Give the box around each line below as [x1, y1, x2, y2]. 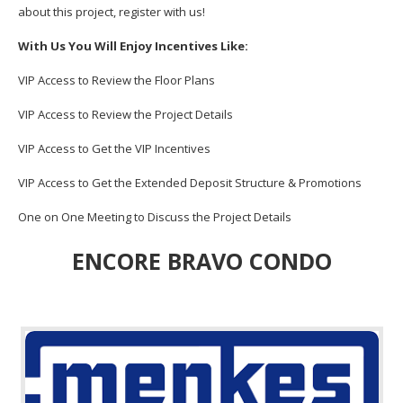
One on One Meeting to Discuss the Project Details [17, 208, 291, 225]
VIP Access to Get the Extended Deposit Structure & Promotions [17, 174, 362, 191]
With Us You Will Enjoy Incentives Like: [17, 37, 248, 54]
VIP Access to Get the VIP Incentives [17, 139, 210, 157]
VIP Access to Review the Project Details [17, 105, 233, 122]
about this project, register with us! [17, 3, 205, 20]
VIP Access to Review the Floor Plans [17, 71, 215, 88]
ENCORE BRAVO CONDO [71, 246, 332, 277]
